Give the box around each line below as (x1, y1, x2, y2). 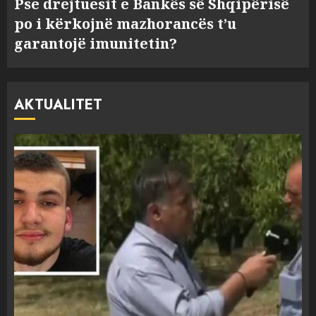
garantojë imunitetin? (14, 34, 177, 53)
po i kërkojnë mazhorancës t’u (14, 14, 236, 33)
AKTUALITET (14, 95, 102, 115)
